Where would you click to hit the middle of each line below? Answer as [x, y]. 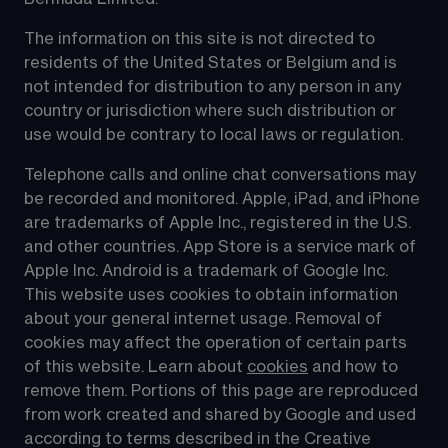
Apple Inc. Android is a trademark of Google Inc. [208, 271]
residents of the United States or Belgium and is [212, 63]
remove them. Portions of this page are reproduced [223, 391]
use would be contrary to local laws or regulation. [213, 135]
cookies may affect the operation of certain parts [217, 343]
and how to [355, 367]
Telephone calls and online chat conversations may [222, 175]
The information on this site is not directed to [201, 39]
